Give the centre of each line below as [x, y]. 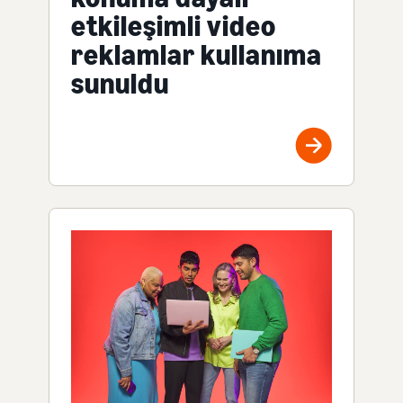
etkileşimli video [174, 27]
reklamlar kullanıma [197, 55]
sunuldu [120, 84]
